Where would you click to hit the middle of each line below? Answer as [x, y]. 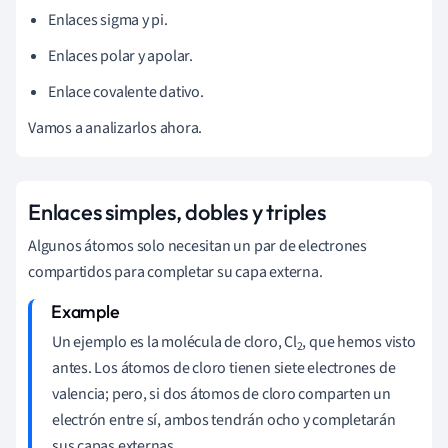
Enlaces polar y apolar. [120, 55]
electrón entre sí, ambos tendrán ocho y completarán [224, 419]
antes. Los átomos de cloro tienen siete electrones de [224, 367]
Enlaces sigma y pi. [108, 19]
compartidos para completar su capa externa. [175, 271]
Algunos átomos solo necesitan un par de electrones [197, 245]
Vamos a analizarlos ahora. [115, 127]
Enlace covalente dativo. [126, 91]
